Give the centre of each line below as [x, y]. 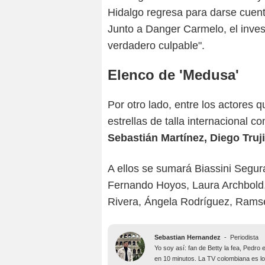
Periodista [244, 237]
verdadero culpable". [156, 46]
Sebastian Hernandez [188, 237]
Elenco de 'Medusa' [173, 75]
